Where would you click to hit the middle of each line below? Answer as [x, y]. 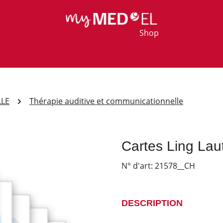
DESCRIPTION [152, 203]
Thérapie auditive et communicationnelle [106, 101]
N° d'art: [138, 166]
